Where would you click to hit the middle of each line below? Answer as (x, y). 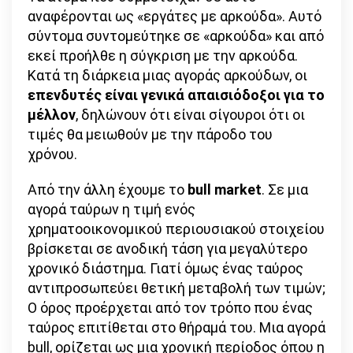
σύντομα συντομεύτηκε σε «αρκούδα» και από (176, 35)
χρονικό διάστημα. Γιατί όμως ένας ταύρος (165, 268)
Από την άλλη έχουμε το (108, 189)
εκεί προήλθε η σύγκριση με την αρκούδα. (163, 55)
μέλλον (52, 114)
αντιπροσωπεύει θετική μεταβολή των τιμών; (176, 288)
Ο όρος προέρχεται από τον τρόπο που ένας (170, 307)
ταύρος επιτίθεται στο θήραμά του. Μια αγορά (176, 327)
